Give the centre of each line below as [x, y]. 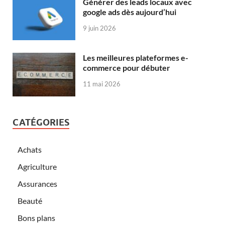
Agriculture [37, 166]
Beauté [30, 200]
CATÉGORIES [41, 122]
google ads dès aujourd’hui [130, 12]
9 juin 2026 [99, 28]
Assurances [37, 183]
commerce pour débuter [127, 68]
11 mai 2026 [102, 84]
